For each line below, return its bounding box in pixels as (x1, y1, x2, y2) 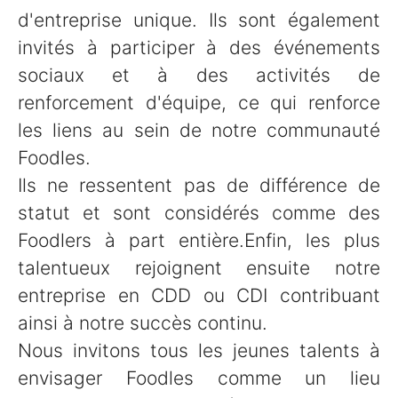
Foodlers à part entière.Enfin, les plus (18, 229, 380, 251)
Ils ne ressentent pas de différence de (18, 174, 380, 196)
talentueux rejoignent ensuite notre (18, 257, 380, 279)
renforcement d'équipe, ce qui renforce (18, 92, 380, 114)
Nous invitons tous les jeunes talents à (18, 339, 380, 362)
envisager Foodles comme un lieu (18, 367, 380, 389)
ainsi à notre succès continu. (18, 312, 267, 334)
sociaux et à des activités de (18, 64, 380, 86)
